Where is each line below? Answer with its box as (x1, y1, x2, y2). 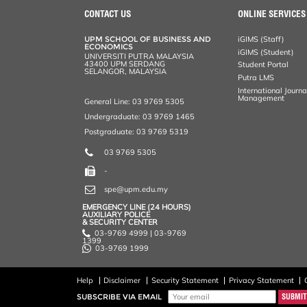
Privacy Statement (228, 275, 294, 285)
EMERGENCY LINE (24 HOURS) (82, 202, 191, 212)
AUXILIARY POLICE (82, 210, 150, 220)
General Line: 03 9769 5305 (84, 96, 185, 106)
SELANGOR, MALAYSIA (84, 66, 167, 76)
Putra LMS (238, 73, 275, 83)
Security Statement (151, 275, 219, 285)
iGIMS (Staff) (238, 34, 285, 44)
